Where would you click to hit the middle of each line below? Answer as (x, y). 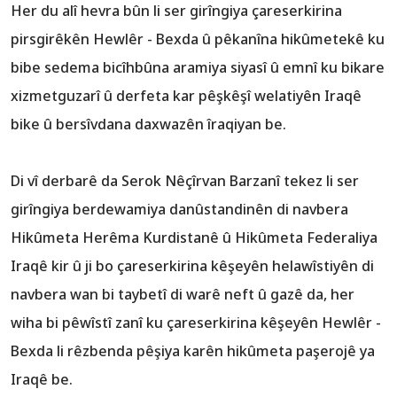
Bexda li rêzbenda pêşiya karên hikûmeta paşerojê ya (193, 351)
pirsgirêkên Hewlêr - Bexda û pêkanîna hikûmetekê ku (198, 39)
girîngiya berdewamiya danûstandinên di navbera (179, 210)
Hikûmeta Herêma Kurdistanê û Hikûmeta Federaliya (194, 238)
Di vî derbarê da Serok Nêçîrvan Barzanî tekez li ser (185, 181)
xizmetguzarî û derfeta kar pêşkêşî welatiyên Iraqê (186, 96)
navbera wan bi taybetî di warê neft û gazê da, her (183, 295)
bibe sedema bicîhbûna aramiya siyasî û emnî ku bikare (198, 68)
